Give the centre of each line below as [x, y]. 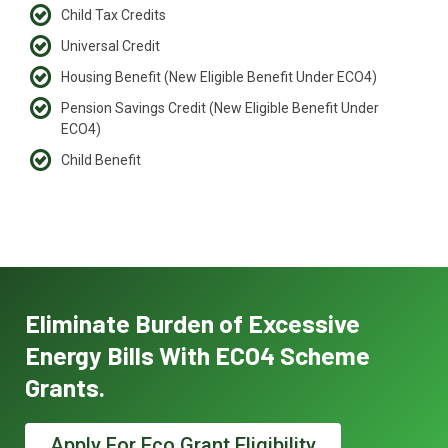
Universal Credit [110, 46]
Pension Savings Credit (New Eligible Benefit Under [220, 108]
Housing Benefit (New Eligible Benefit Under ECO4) [219, 77]
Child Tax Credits [113, 15]
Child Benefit [101, 160]
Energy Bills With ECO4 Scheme [197, 355]
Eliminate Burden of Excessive [192, 323]
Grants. [65, 387]
